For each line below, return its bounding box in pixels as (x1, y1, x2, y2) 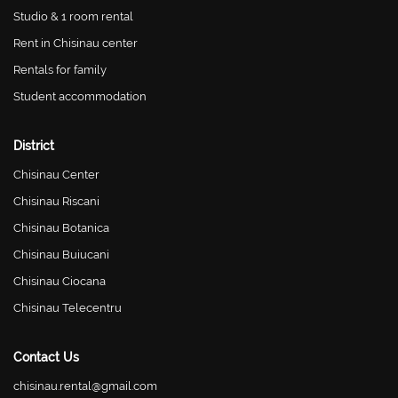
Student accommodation (13, 89, 147, 103)
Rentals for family (13, 62, 107, 76)
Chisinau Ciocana (13, 274, 106, 288)
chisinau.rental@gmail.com (13, 378, 157, 393)
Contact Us (13, 349, 79, 364)
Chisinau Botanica (13, 220, 109, 235)
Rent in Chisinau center (13, 36, 138, 50)
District (13, 138, 54, 153)
